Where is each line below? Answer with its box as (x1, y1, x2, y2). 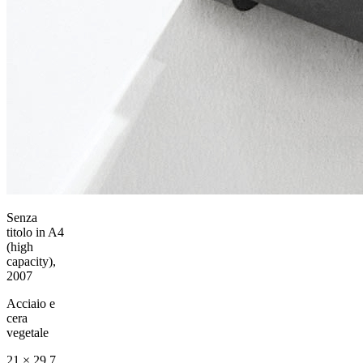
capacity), (6, 254, 56, 268)
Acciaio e (6, 296, 55, 310)
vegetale (6, 325, 49, 340)
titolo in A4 (6, 224, 64, 239)
